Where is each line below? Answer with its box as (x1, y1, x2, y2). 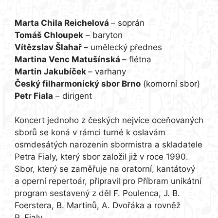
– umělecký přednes (84, 42, 162, 52)
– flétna (122, 54, 151, 64)
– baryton (83, 30, 123, 40)
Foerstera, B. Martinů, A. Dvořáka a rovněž (15, 200, 181, 210)
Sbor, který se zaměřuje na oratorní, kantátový (15, 164, 195, 174)
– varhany (88, 66, 126, 76)
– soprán (111, 18, 145, 28)
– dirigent (53, 91, 92, 101)
